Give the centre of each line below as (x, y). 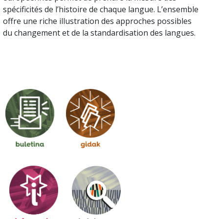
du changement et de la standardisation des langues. (99, 33)
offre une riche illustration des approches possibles (97, 21)
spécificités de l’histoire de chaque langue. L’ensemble (101, 9)
